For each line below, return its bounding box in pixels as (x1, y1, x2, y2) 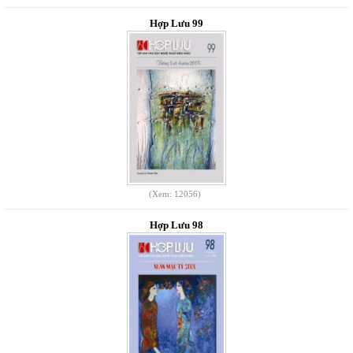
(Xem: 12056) (148, 189, 201, 199)
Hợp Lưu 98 (150, 219, 203, 231)
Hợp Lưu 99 (150, 17, 203, 29)
